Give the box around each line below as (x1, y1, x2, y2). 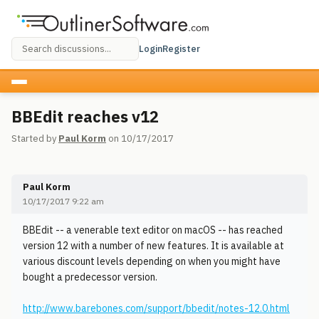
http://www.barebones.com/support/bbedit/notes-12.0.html (23, 302, 290, 315)
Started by (11, 132, 58, 145)
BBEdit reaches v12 (11, 106, 159, 127)
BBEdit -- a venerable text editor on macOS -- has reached (23, 224, 283, 236)
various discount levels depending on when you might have (23, 255, 281, 268)
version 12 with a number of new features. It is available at (23, 239, 284, 252)
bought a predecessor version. (23, 271, 157, 283)
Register (162, 42, 200, 55)
